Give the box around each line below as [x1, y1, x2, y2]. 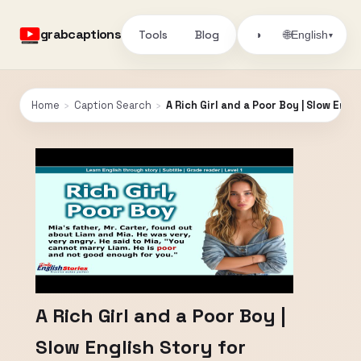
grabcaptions [40, 26, 122, 43]
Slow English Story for [35, 334, 246, 359]
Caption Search [74, 98, 151, 112]
